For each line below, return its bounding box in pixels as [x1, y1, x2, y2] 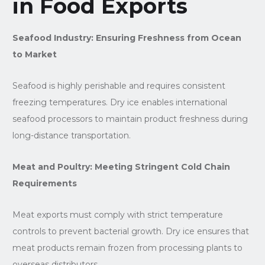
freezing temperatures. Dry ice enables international [12, 96, 227, 108]
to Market [12, 49, 57, 60]
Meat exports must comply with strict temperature [12, 209, 223, 220]
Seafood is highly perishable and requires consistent [12, 80, 225, 91]
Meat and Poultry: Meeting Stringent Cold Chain [12, 161, 230, 172]
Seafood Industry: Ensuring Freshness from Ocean [12, 32, 241, 43]
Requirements [12, 177, 77, 189]
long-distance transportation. [12, 130, 131, 141]
